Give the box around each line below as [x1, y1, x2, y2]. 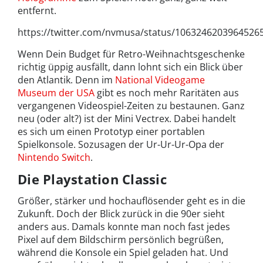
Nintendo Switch [18, 151, 90, 164]
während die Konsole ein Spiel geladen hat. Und [18, 246, 228, 259]
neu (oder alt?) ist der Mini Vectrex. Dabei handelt [18, 112, 236, 126]
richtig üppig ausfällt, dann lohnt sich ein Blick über [18, 60, 243, 74]
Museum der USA [18, 86, 95, 100]
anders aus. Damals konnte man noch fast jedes [18, 220, 230, 234]
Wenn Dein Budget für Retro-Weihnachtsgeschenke [18, 48, 245, 61]
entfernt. [18, 4, 56, 18]
